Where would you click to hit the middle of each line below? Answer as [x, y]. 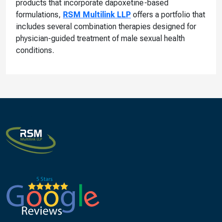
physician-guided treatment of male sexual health [100, 38]
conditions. [35, 50]
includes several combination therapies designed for [106, 26]
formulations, [39, 14]
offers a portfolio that [168, 14]
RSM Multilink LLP [97, 14]
